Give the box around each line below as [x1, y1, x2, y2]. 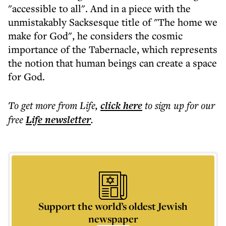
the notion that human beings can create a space [8, 56, 217, 70]
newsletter [42, 112, 91, 127]
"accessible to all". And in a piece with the [8, 2, 191, 15]
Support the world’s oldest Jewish [38, 199, 188, 213]
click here [100, 98, 142, 112]
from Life [58, 98, 95, 112]
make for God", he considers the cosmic [8, 29, 183, 42]
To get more [8, 98, 58, 112]
